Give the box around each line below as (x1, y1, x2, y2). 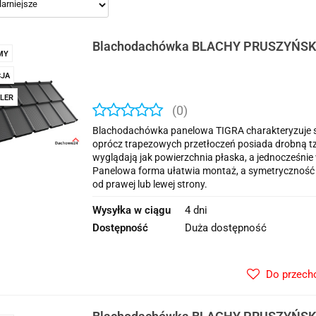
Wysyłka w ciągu (92, 204, 171, 217)
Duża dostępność (185, 221, 267, 234)
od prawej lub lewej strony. (92, 178, 207, 190)
